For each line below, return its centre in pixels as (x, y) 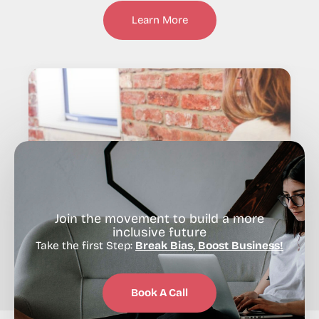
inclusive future (159, 232)
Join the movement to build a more (159, 218)
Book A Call (159, 292)
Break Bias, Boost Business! (209, 245)
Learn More (159, 20)
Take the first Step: (85, 245)
